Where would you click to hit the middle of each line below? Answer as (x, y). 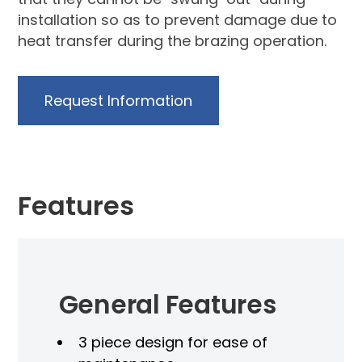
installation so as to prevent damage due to (178, 19)
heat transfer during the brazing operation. (173, 40)
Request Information (119, 100)
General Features (167, 304)
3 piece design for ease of (173, 342)
